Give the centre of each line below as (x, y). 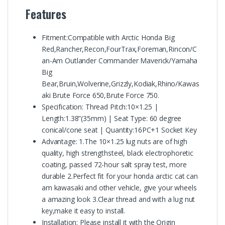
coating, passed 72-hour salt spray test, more (114, 164)
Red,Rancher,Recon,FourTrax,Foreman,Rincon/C (119, 49)
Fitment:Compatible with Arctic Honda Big (108, 37)
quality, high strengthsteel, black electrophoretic (118, 153)
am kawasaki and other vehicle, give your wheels (119, 187)
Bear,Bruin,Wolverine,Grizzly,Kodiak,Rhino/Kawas (121, 83)
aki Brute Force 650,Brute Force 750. (100, 95)
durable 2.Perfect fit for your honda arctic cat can (120, 176)
